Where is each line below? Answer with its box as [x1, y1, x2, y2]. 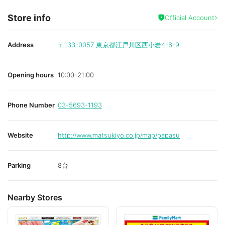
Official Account [165, 13, 214, 22]
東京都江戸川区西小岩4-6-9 [96, 40, 179, 49]
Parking [8, 161, 31, 169]
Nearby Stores [8, 192, 62, 202]
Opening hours [8, 70, 54, 79]
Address [8, 40, 34, 49]
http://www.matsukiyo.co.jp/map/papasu [58, 131, 180, 139]
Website [8, 131, 33, 139]
